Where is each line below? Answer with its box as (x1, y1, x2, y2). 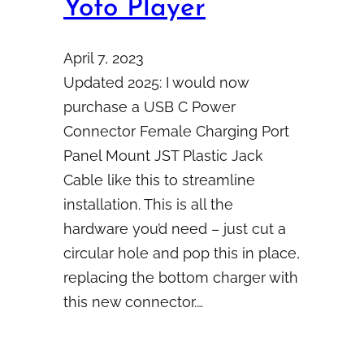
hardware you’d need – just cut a (63, 220, 286, 238)
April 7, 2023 (63, 50, 144, 67)
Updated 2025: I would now (63, 74, 249, 92)
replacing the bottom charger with (63, 269, 298, 287)
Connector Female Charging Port (63, 123, 289, 141)
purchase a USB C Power (63, 98, 236, 116)
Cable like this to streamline (63, 171, 255, 189)
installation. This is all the (63, 196, 233, 214)
